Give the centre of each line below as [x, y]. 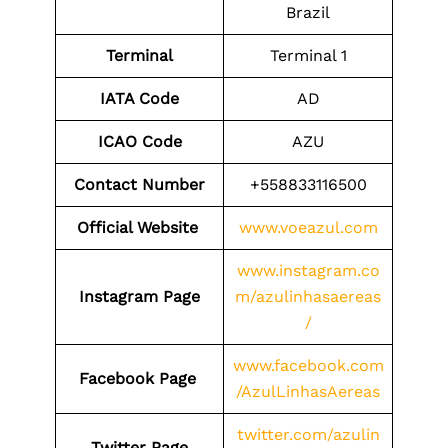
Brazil [308, 12]
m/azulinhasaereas [308, 296]
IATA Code [139, 98]
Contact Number [139, 184]
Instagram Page [139, 296]
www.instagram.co [308, 270]
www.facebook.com [308, 365]
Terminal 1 [308, 55]
